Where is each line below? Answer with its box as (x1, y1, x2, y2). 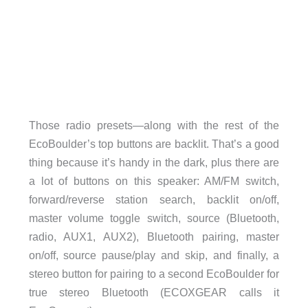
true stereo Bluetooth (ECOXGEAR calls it (28, 285, 280, 298)
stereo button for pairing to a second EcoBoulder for (28, 267, 280, 280)
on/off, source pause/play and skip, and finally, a (28, 248, 280, 261)
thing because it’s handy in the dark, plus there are (28, 155, 280, 168)
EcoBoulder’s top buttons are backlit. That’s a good (28, 137, 280, 150)
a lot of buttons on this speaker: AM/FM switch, (28, 174, 280, 187)
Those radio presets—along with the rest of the (28, 118, 280, 131)
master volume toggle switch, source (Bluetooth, (28, 211, 280, 224)
